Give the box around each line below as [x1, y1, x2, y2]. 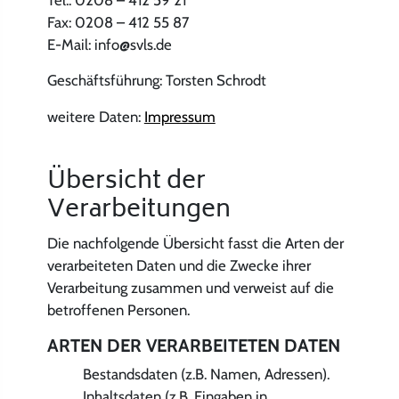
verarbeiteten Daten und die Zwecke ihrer [46, 256, 311, 274]
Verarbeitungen [46, 190, 231, 233]
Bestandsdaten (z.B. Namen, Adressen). [82, 364, 330, 383]
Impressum [143, 107, 216, 126]
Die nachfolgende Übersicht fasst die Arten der [46, 233, 344, 252]
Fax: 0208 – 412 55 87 [46, 12, 189, 31]
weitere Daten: [46, 107, 144, 126]
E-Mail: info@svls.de [46, 35, 172, 53]
